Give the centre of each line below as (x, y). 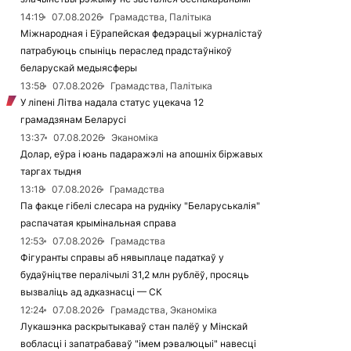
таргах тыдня (51, 171)
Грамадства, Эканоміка (164, 310)
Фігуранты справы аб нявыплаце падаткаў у (122, 257)
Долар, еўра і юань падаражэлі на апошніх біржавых (141, 154)
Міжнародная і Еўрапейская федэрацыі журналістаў (141, 33)
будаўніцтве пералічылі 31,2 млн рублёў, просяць (135, 275)
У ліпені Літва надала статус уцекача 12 (112, 102)
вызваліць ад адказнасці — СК (91, 292)
